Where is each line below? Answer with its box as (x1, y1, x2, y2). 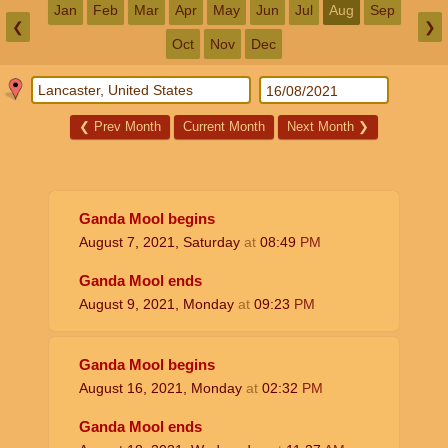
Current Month (183, 119, 265, 134)
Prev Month (90, 119, 161, 134)
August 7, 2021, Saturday (79, 234, 244, 250)
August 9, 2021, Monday (79, 296, 238, 312)
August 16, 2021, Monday (79, 380, 246, 396)
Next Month (287, 119, 358, 134)
